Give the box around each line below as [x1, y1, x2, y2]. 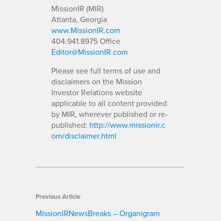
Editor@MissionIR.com [51, 46, 128, 57]
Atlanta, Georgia [51, 13, 107, 25]
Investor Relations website [51, 86, 142, 98]
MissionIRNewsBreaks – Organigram [36, 207, 160, 219]
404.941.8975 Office [51, 35, 120, 46]
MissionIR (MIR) [51, 2, 104, 14]
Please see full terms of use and [51, 65, 160, 76]
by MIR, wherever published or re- [51, 108, 168, 119]
